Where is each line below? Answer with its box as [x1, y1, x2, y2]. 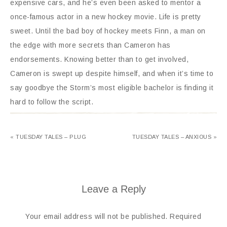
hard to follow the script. [10, 98, 93, 106]
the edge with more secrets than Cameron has [10, 41, 171, 49]
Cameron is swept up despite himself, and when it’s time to [10, 69, 213, 78]
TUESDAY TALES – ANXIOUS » [132, 134, 217, 140]
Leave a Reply [81, 183, 146, 195]
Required [170, 212, 201, 220]
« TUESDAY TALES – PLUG [10, 134, 86, 140]
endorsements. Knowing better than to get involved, [10, 55, 188, 63]
